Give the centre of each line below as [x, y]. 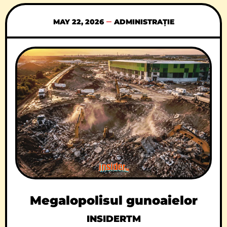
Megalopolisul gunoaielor [113, 201]
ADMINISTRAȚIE [144, 22]
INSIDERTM [113, 219]
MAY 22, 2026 [78, 22]
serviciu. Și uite [113, 7]
